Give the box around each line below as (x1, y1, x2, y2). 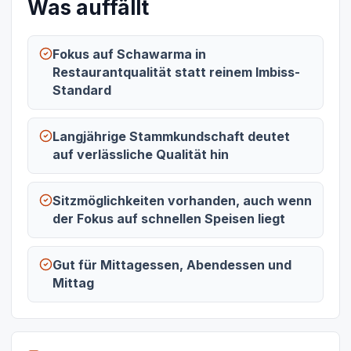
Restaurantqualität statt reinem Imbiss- (52, 64, 300, 80)
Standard (52, 82, 111, 98)
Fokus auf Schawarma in (52, 46, 206, 62)
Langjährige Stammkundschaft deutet (52, 128, 290, 144)
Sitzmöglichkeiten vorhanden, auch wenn (52, 193, 312, 208)
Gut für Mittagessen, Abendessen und (52, 257, 291, 273)
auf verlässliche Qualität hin (52, 147, 229, 162)
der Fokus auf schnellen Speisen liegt (52, 211, 285, 226)
